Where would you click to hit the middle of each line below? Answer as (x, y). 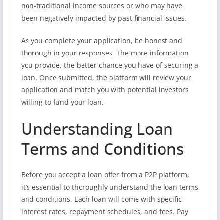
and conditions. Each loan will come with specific (101, 199)
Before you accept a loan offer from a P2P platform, (105, 175)
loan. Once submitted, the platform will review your (106, 77)
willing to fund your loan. (62, 102)
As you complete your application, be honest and (101, 41)
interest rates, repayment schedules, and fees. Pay (104, 211)
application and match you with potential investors (105, 90)
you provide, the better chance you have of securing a (110, 65)
